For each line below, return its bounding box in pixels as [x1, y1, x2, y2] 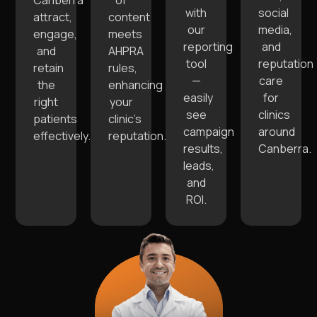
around [258, 124, 295, 140]
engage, [33, 26, 77, 42]
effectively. [33, 128, 91, 144]
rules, [108, 60, 137, 76]
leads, [183, 158, 214, 174]
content [108, 9, 150, 25]
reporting [183, 39, 233, 55]
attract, [33, 9, 72, 25]
